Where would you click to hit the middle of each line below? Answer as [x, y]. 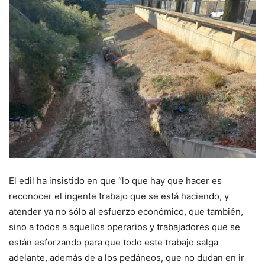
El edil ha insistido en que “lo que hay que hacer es [115, 181]
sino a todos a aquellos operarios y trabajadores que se [125, 227]
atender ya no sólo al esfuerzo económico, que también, [126, 212]
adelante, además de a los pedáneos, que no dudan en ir [127, 258]
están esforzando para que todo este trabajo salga [114, 243]
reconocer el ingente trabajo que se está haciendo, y [119, 196]
